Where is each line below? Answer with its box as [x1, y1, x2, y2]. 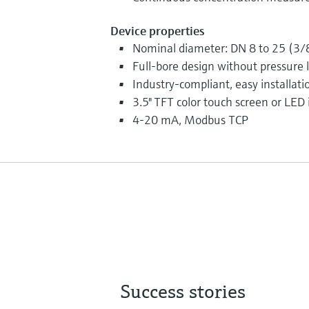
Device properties [110, 22, 205, 39]
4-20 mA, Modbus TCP [132, 111, 248, 128]
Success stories [120, 279, 246, 303]
